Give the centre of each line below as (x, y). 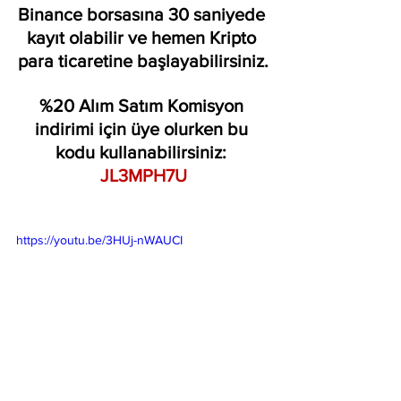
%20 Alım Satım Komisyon (143, 105)
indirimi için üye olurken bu (143, 128)
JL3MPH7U (143, 175)
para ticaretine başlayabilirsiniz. (143, 60)
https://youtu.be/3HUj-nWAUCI (99, 239)
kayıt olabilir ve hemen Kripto (143, 37)
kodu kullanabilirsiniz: (143, 152)
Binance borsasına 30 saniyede (143, 14)
